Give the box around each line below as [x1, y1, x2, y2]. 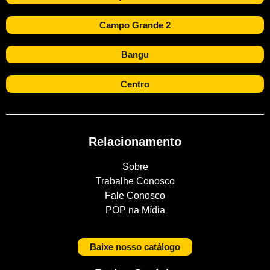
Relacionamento [89, 134, 181, 148]
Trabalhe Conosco [95, 175, 175, 186]
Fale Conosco [105, 190, 165, 201]
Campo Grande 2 [99, 19, 171, 30]
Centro [121, 78, 149, 89]
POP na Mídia [105, 204, 165, 215]
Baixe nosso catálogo [90, 242, 180, 253]
